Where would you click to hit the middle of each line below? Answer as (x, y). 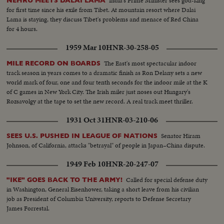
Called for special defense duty (167, 179)
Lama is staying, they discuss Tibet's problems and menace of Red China (103, 19)
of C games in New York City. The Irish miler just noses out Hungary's (99, 91)
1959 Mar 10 (85, 47)
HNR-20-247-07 (132, 164)
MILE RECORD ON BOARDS (54, 63)
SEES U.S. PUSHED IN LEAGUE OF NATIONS (82, 135)
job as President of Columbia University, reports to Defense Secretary (99, 198)
